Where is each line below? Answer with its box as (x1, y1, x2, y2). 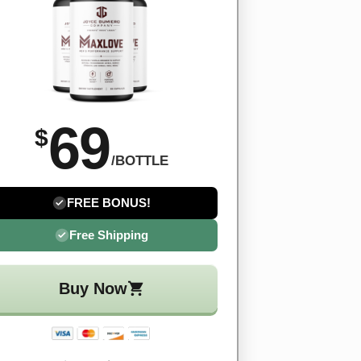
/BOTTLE (111, 153, 168, 169)
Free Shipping (69, 228, 148, 243)
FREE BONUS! (67, 196, 151, 210)
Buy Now (58, 280, 127, 298)
